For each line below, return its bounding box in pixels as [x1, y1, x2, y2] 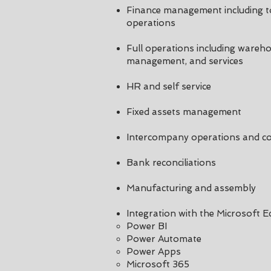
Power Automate [126, 233, 201, 244]
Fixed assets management [126, 106, 244, 117]
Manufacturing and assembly [126, 183, 256, 194]
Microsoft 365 [126, 259, 189, 270]
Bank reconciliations [126, 157, 216, 168]
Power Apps [126, 246, 181, 257]
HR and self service [126, 81, 211, 92]
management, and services [126, 56, 246, 67]
